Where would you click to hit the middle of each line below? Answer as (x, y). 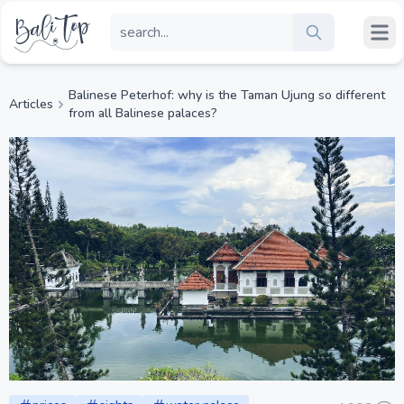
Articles (31, 104)
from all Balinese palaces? (142, 113)
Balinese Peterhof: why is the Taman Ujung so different (226, 95)
